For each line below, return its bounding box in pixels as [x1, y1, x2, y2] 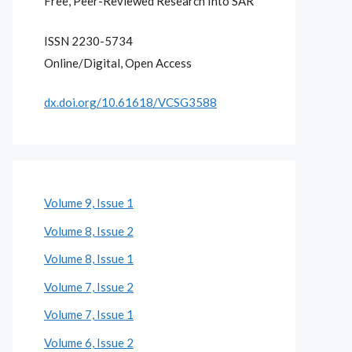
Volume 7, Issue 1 [44, 307, 134, 321]
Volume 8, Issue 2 [44, 223, 134, 238]
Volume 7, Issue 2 [44, 279, 134, 294]
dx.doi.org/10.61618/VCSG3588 [44, 95, 217, 109]
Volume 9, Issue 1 [44, 196, 134, 210]
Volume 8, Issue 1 [44, 251, 134, 266]
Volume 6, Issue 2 [44, 335, 134, 350]
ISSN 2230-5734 [44, 33, 133, 48]
